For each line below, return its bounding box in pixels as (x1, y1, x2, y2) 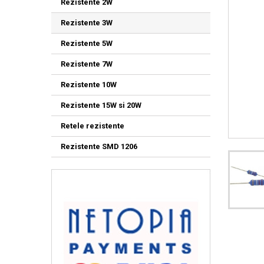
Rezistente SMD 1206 (61, 142, 137, 151)
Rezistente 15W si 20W (61, 101, 141, 110)
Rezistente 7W (61, 60, 113, 68)
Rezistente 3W (61, 18, 113, 27)
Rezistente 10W (61, 80, 117, 89)
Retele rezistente (61, 121, 124, 130)
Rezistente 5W (61, 39, 113, 48)
